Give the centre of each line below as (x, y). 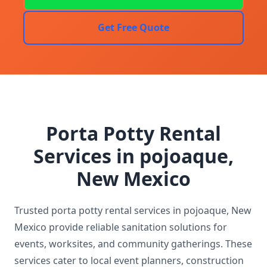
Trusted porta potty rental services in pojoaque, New (133, 210)
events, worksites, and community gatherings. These (133, 243)
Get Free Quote (133, 27)
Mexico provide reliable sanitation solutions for (121, 227)
